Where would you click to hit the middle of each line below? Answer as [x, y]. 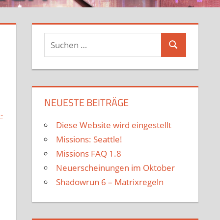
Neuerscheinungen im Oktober [116, 168]
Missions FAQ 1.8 [89, 154]
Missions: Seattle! [89, 139]
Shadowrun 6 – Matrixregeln [110, 182]
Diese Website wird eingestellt [114, 125]
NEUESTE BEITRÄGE [87, 103]
